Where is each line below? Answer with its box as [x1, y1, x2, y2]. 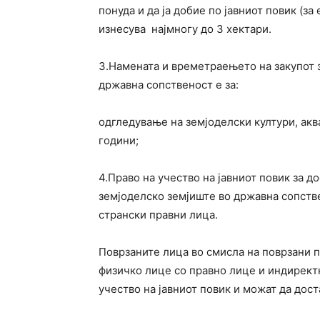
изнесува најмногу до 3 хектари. [99, 21, 271, 36]
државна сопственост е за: [99, 77, 239, 91]
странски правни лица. [99, 207, 218, 221]
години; [99, 133, 139, 147]
